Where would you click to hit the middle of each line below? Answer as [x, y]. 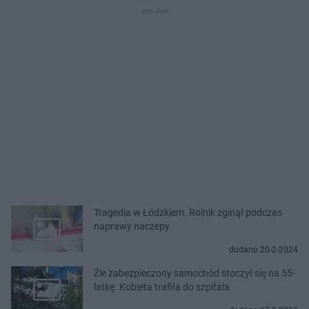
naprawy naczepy [132, 226]
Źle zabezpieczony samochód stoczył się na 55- [195, 273]
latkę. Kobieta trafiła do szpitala [162, 287]
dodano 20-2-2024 [263, 249]
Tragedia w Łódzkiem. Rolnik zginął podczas [188, 212]
